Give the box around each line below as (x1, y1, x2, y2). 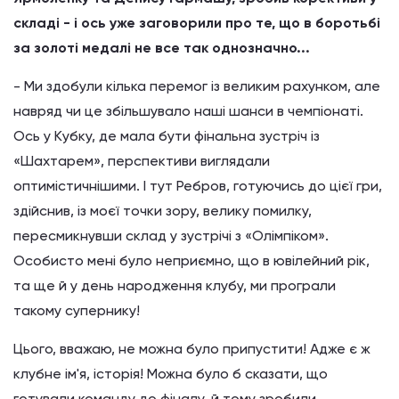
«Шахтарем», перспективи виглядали (13, 152, 270, 169)
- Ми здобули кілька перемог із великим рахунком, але (13, 77, 380, 94)
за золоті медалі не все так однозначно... (13, 39, 310, 56)
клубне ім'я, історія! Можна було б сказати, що (13, 365, 328, 382)
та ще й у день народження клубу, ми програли (13, 277, 336, 294)
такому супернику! (13, 302, 140, 319)
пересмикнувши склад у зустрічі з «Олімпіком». (13, 227, 329, 244)
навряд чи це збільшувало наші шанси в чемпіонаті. (13, 102, 363, 119)
